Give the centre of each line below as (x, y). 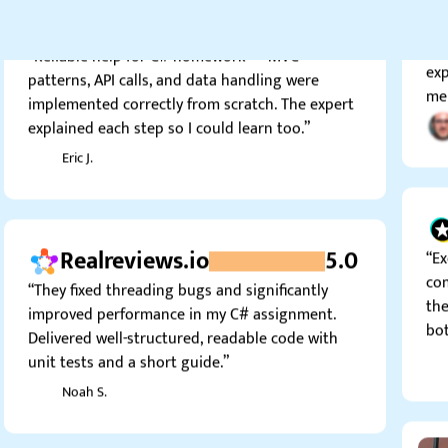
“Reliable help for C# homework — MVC (163, 31)
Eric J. (77, 132)
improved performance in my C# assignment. (182, 289)
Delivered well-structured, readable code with (183, 313)
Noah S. (84, 366)
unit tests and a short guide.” (128, 337)
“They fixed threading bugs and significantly (178, 265)
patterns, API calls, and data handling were (173, 55)
